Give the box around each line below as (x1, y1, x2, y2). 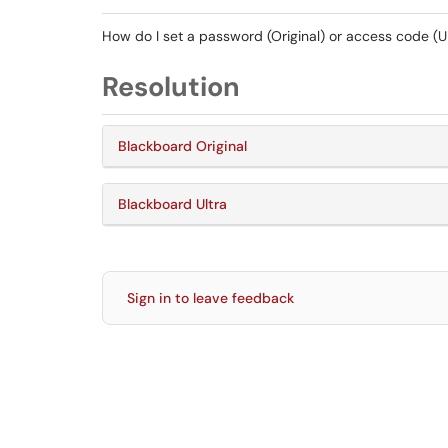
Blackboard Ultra (118, 195, 227, 213)
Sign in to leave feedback (127, 289, 294, 307)
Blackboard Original (118, 137, 247, 155)
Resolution (102, 69, 240, 104)
